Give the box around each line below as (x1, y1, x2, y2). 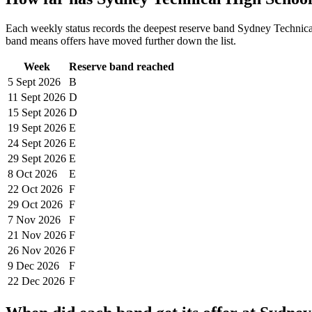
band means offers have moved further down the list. (6, 35, 236, 47)
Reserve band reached (69, 61, 174, 73)
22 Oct (8, 183, 38, 196)
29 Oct (8, 198, 38, 211)
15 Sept (8, 107, 41, 119)
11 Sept (8, 91, 40, 104)
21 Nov (8, 229, 41, 242)
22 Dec (8, 275, 40, 288)
